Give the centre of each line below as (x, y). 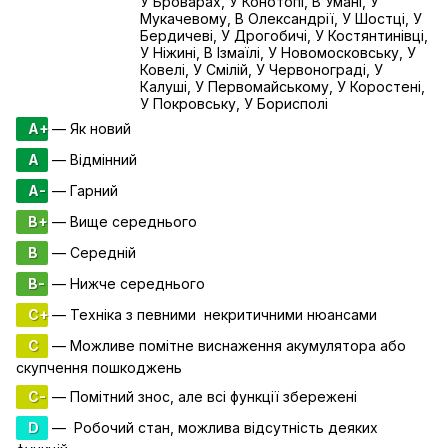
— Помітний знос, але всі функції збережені (202, 396)
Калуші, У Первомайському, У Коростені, (282, 86)
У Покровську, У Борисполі (234, 103)
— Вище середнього (122, 221)
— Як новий (89, 128)
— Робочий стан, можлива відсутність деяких (213, 427)
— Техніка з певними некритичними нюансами (212, 314)
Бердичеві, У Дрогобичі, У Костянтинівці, (284, 35)
